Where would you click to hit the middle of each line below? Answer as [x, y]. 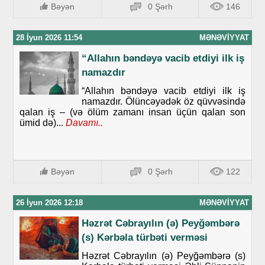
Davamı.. [83, 123]
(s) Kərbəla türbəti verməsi [145, 238]
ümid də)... [42, 123]
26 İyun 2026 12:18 [50, 203]
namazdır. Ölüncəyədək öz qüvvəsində [164, 102]
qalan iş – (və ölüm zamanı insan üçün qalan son [132, 112]
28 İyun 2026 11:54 [49, 38]
